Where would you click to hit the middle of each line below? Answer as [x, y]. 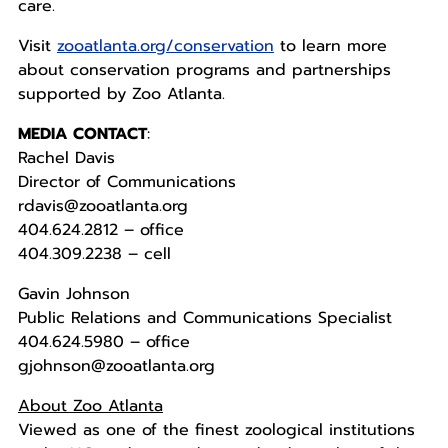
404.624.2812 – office [100, 230]
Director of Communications [126, 182]
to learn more [330, 46]
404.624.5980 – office [103, 342]
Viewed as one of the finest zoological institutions [216, 430]
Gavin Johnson [73, 294]
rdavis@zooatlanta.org [102, 206]
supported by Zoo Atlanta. [121, 94]
